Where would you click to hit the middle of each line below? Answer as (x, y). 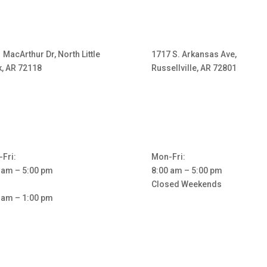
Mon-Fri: (168, 156)
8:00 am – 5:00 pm (187, 170)
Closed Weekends (186, 184)
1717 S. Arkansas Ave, (194, 54)
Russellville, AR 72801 (194, 68)
